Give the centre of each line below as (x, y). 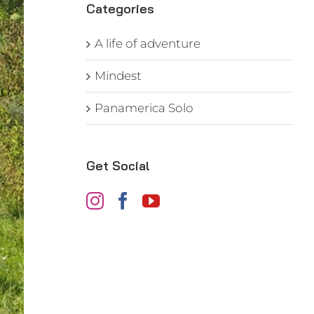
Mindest (118, 75)
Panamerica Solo (144, 108)
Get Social (118, 165)
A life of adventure (147, 43)
